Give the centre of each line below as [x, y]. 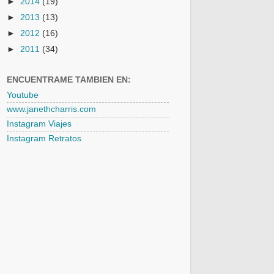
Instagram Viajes [39, 124]
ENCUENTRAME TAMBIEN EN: [69, 80]
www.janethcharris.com [51, 109]
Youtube [23, 95]
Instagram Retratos [44, 138]
